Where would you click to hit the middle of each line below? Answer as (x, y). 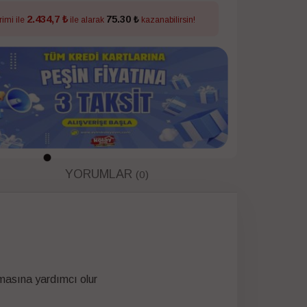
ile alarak (87, 20)
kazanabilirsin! (168, 20)
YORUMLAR (101, 174)
